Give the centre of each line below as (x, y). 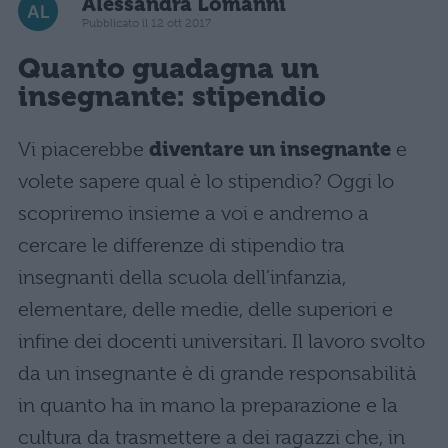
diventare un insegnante (270, 150)
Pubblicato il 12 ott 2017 (146, 22)
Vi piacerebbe (83, 150)
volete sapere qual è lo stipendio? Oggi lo (206, 182)
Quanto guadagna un (169, 68)
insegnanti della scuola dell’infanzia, (182, 278)
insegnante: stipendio (172, 96)
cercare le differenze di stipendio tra (181, 246)
